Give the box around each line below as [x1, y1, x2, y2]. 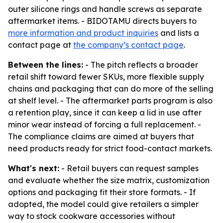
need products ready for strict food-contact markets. [8, 143, 212, 153]
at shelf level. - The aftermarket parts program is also [8, 96, 213, 106]
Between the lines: [8, 60, 83, 70]
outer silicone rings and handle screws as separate [8, 4, 202, 14]
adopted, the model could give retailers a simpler [8, 199, 199, 209]
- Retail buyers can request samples [59, 163, 199, 173]
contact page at [8, 40, 73, 50]
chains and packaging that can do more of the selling [8, 84, 214, 94]
